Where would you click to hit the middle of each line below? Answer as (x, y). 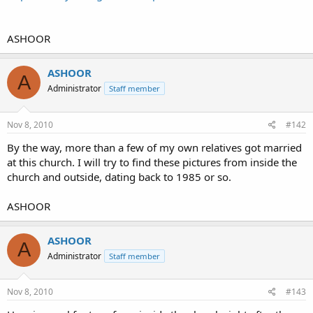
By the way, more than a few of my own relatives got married (154, 147)
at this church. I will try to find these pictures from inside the (152, 162)
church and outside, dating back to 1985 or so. (119, 176)
